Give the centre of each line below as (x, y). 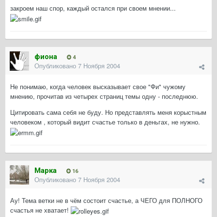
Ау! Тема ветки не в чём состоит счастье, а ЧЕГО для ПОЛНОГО (106, 201)
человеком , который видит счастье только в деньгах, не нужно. (105, 122)
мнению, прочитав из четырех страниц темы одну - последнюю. (104, 96)
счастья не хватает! (40, 210)
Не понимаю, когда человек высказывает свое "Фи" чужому (98, 87)
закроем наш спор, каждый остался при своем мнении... (93, 8)
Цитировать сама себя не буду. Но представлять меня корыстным (108, 112)
